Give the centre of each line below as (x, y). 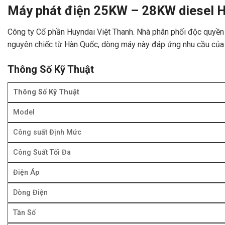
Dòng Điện (30, 192)
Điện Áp (26, 172)
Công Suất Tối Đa (42, 152)
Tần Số (24, 212)
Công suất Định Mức (47, 132)
